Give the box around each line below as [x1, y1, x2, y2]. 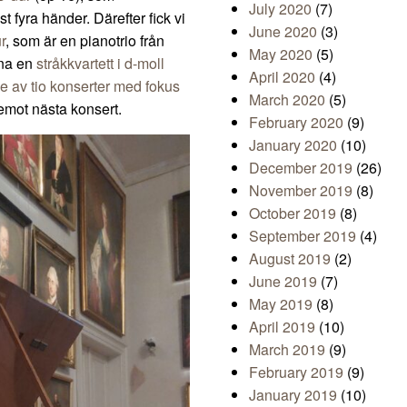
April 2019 [249, 316, 315, 338]
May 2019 [249, 293, 313, 315]
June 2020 [249, 21, 317, 43]
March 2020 [249, 89, 325, 111]
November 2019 [249, 180, 352, 202]
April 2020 [249, 66, 315, 88]
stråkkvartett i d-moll [36, 53, 164, 74]
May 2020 [249, 44, 313, 65]
